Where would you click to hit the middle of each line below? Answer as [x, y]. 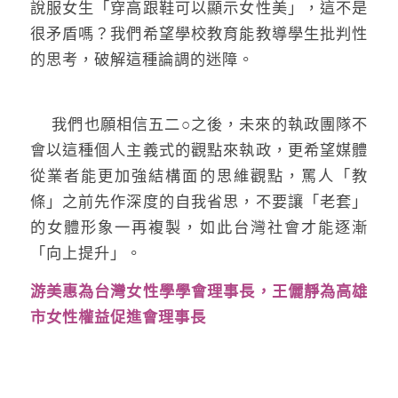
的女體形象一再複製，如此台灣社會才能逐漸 [199, 227]
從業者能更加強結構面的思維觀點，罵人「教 [199, 175]
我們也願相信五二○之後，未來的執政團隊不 [199, 124]
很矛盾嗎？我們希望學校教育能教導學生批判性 [199, 33]
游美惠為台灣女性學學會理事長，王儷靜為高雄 [199, 292]
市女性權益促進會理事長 [118, 318]
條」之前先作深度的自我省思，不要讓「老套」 [199, 201]
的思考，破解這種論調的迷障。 [142, 59]
